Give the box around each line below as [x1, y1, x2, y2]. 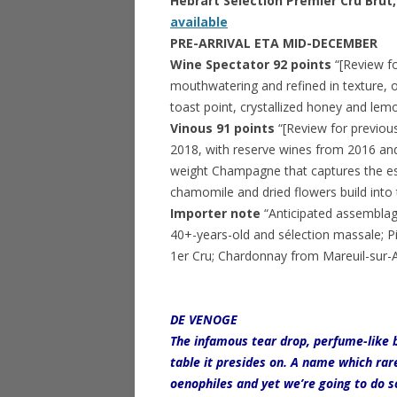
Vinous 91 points [170, 120, 278, 136]
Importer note [170, 205, 264, 222]
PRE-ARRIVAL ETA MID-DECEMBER [170, 35, 378, 51]
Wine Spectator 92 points [170, 56, 331, 73]
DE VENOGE [170, 311, 237, 328]
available [170, 13, 228, 30]
